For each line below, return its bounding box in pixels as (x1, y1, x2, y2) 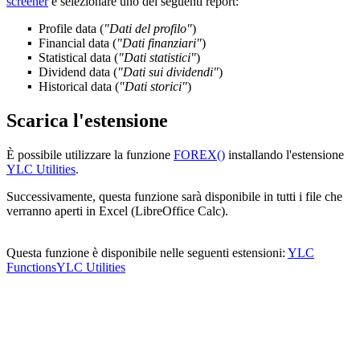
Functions (6, 260, 56, 275)
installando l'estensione (225, 148, 344, 162)
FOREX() (174, 148, 225, 162)
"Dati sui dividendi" (117, 65, 219, 80)
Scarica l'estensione (6, 110, 168, 132)
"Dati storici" (119, 80, 187, 94)
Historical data (39, 80, 112, 94)
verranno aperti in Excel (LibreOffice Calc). (6, 204, 228, 219)
